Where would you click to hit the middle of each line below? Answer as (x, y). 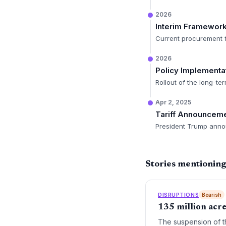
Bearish (212, 195)
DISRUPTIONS (179, 194)
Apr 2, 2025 (173, 102)
